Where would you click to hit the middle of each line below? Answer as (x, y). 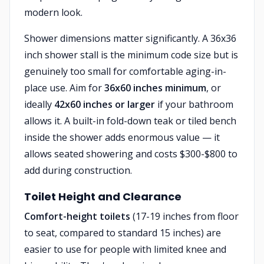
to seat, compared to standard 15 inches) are (123, 233)
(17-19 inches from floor (184, 216)
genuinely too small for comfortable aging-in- (125, 71)
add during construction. (78, 170)
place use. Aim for (64, 88)
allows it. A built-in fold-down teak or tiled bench (130, 121)
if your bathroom (194, 104)
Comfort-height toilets (77, 216)
